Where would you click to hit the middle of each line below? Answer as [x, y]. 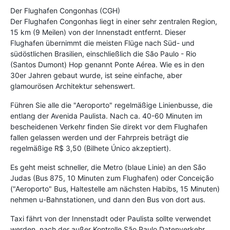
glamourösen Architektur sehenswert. [73, 86]
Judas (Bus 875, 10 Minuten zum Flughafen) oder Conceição [112, 178]
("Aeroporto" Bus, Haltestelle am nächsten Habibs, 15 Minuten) [115, 188]
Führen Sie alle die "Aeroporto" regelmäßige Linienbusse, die [111, 105]
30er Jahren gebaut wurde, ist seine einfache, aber [96, 75]
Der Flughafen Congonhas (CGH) [65, 10]
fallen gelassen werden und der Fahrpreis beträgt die [99, 137]
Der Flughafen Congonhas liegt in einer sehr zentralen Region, [114, 21]
